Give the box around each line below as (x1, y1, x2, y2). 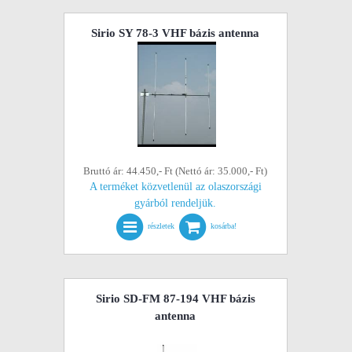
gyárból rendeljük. (134, 197, 217, 209)
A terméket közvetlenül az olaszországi (89, 181, 262, 192)
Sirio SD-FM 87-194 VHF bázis (95, 292, 255, 305)
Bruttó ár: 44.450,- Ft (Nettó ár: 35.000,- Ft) (83, 165, 268, 177)
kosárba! (211, 222, 237, 231)
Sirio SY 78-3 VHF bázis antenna (91, 27, 260, 39)
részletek (148, 222, 175, 231)
